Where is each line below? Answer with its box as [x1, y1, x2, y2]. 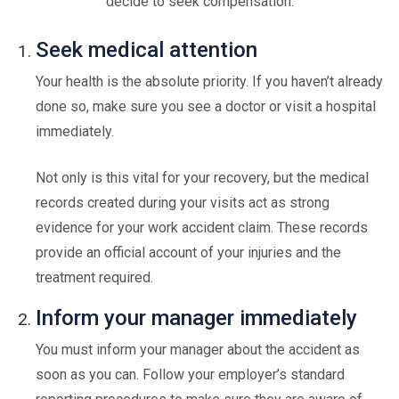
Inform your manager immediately [36, 305, 357, 330]
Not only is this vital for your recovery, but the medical [36, 169, 369, 186]
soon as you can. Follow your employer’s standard [36, 366, 345, 383]
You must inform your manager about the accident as [36, 341, 360, 358]
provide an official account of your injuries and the [36, 244, 341, 261]
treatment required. [36, 269, 153, 286]
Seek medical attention [36, 37, 257, 62]
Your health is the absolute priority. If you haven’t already [36, 73, 383, 90]
